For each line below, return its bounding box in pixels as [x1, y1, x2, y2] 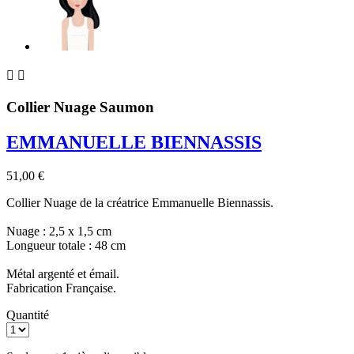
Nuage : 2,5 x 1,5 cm [6, 224, 111, 238]
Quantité [6, 307, 49, 322]
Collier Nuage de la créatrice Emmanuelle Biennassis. [6, 195, 273, 209]
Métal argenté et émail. [6, 266, 119, 281]
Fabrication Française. [6, 281, 116, 295]
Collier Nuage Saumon [6, 98, 154, 115]
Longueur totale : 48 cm [6, 238, 126, 252]
